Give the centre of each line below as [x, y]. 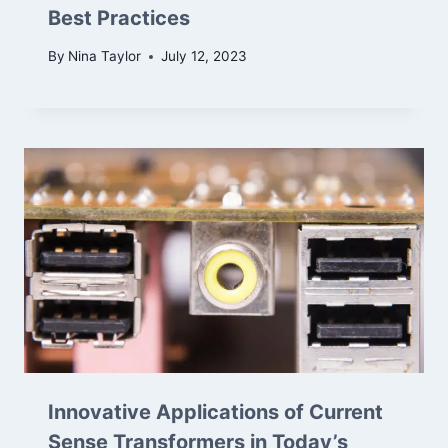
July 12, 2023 [204, 56]
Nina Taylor [105, 56]
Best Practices [119, 17]
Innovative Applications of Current [215, 412]
